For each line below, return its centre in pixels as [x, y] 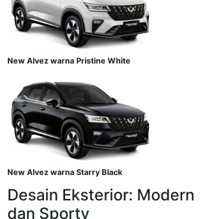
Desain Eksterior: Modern [101, 195]
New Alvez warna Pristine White [69, 60]
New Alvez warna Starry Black [65, 172]
